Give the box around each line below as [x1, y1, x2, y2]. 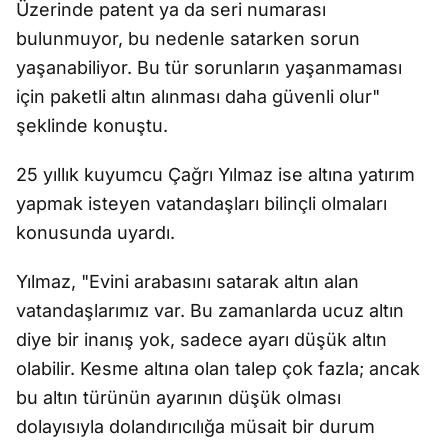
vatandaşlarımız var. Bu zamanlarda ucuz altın [16, 300, 404, 322]
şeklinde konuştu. [16, 115, 168, 137]
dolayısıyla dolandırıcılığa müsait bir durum [16, 416, 375, 438]
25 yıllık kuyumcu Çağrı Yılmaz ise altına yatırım [16, 164, 415, 186]
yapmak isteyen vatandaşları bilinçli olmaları [16, 193, 387, 215]
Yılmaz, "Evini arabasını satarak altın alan [16, 271, 359, 293]
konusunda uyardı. [16, 222, 175, 244]
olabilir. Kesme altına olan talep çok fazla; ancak [16, 358, 420, 380]
